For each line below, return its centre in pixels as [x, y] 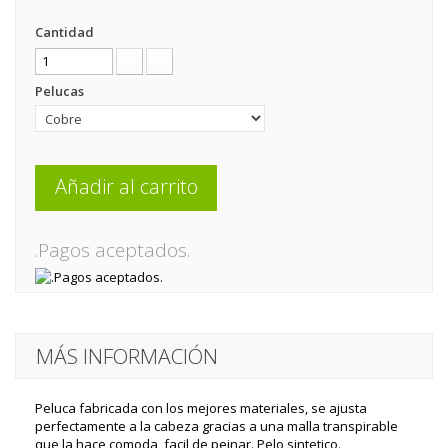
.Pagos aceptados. [112, 250]
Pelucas [61, 91]
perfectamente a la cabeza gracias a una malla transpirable [216, 426]
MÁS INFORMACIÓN [127, 356]
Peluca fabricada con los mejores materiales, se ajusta [201, 408]
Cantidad [64, 32]
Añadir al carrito [126, 186]
